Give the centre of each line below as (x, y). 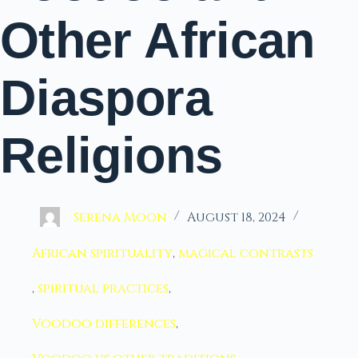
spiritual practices (103, 288)
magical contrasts (246, 253)
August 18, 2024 (237, 217)
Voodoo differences (104, 324)
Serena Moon (120, 217)
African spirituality (102, 253)
